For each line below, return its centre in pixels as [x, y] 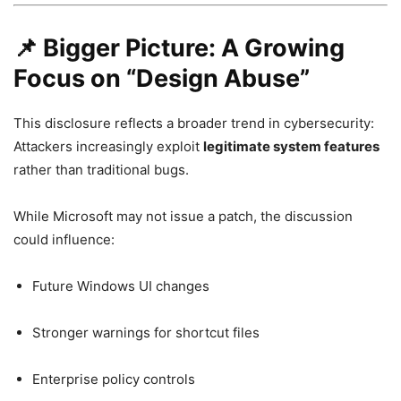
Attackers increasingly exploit [108, 146]
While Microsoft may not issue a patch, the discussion [183, 216]
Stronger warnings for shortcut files [146, 332]
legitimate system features [291, 146]
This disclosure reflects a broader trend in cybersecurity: [194, 123]
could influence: [64, 239]
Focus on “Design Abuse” [162, 78]
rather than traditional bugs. [101, 169]
